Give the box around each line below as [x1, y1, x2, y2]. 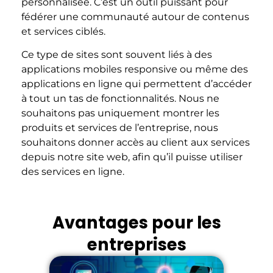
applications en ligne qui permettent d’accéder [21, 78, 252, 90]
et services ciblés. [21, 25, 105, 37]
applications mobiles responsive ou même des [21, 63, 248, 76]
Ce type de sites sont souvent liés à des [21, 49, 212, 61]
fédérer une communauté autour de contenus [21, 10, 249, 23]
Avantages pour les [52, 211, 221, 235]
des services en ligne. [21, 166, 124, 178]
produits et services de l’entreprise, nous [21, 122, 218, 134]
